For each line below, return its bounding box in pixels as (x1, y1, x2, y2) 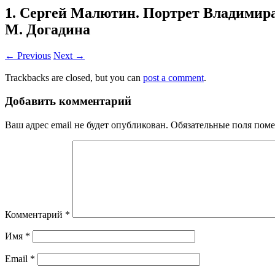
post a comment (143, 72, 204, 83)
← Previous (5, 50, 51, 61)
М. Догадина (5, 21, 90, 37)
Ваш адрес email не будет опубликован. (5, 120, 168, 131)
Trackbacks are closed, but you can (5, 72, 143, 83)
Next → (53, 50, 85, 61)
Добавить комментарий (5, 95, 131, 108)
